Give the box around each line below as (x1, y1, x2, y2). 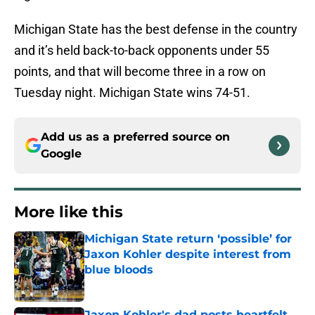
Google (41, 147, 82, 161)
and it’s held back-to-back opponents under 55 (14, 43, 269, 58)
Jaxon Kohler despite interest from (84, 247, 291, 262)
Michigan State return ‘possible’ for (84, 232, 292, 246)
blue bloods (84, 263, 153, 277)
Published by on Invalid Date (84, 278, 206, 290)
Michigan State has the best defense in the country (14, 22, 297, 37)
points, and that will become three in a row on (14, 64, 266, 79)
